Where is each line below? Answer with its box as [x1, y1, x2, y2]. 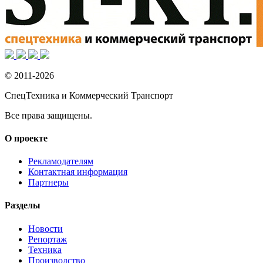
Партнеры [28, 177, 69, 188]
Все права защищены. [5, 110, 92, 120]
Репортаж [28, 234, 67, 244]
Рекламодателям [28, 156, 93, 167]
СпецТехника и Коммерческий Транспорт [5, 90, 173, 100]
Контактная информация [28, 167, 127, 177]
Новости [28, 223, 63, 234]
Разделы [5, 200, 41, 211]
